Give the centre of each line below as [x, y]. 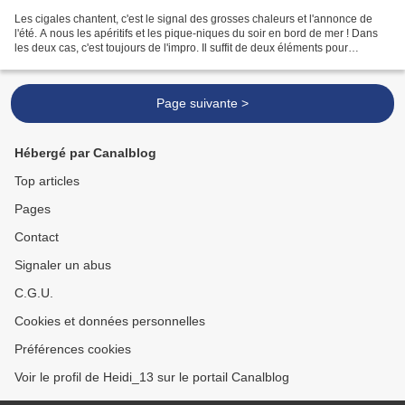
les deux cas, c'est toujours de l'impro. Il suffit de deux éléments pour [181, 48]
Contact [37, 237]
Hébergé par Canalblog [85, 153]
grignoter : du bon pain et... [80, 63]
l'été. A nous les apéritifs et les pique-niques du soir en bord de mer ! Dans [196, 34]
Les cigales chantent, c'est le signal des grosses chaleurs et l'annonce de [193, 19]
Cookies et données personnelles [110, 321]
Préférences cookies [73, 349]
